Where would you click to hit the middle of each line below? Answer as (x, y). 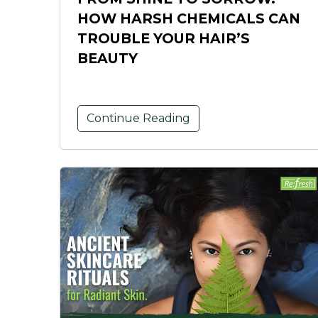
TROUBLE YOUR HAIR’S (164, 39)
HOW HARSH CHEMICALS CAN (189, 19)
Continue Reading (138, 119)
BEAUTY (108, 59)
